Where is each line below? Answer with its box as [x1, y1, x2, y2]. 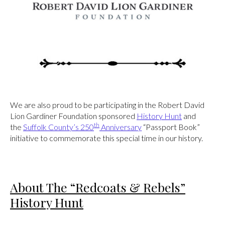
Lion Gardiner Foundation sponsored [10, 111, 137, 121]
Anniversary [99, 122, 142, 132]
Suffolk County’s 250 [23, 122, 94, 132]
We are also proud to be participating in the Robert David [10, 100, 204, 110]
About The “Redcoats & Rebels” [10, 178, 185, 195]
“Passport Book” [142, 122, 200, 132]
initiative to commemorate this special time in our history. [10, 133, 203, 143]
